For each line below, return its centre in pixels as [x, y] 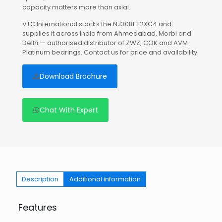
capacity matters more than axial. [76, 7]
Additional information [105, 179]
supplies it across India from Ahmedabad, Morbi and [107, 34]
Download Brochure [73, 77]
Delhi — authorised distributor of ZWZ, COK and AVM [105, 43]
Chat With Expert [69, 110]
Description [40, 179]
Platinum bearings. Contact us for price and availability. [111, 53]
